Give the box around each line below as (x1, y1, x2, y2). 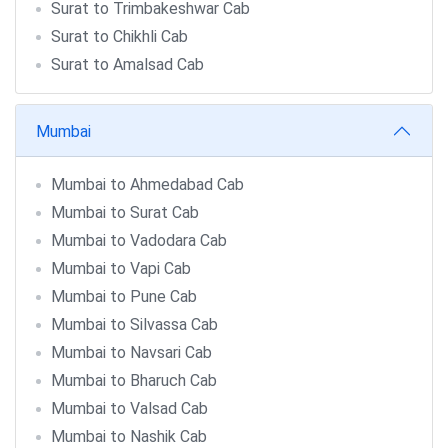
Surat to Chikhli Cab (51, 27, 188, 46)
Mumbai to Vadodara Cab (51, 231, 227, 250)
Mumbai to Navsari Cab (51, 343, 212, 362)
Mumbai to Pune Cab (51, 287, 197, 306)
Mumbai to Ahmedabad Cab (51, 175, 244, 194)
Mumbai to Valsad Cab (51, 399, 208, 418)
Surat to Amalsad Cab (51, 55, 204, 74)
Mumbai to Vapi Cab (51, 259, 191, 278)
